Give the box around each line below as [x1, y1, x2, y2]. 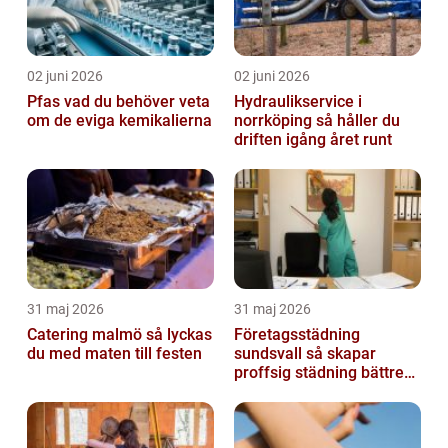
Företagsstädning [234, 324, 360, 344]
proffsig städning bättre [234, 362, 404, 382]
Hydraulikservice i [234, 91, 362, 111]
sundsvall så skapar [234, 343, 306, 363]
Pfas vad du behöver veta [27, 91, 64, 111]
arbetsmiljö [234, 381, 315, 401]
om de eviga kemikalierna [27, 110, 212, 130]
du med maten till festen [27, 343, 202, 363]
